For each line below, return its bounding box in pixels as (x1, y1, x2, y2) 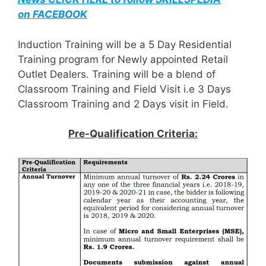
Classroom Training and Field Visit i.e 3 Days (18, 83, 231, 95)
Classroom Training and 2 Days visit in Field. (18, 97, 229, 110)
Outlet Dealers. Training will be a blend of (18, 68, 216, 80)
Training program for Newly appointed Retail (18, 53, 228, 65)
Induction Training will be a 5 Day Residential (18, 38, 232, 50)
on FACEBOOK (18, 8, 87, 21)
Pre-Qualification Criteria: (68, 128, 198, 140)
